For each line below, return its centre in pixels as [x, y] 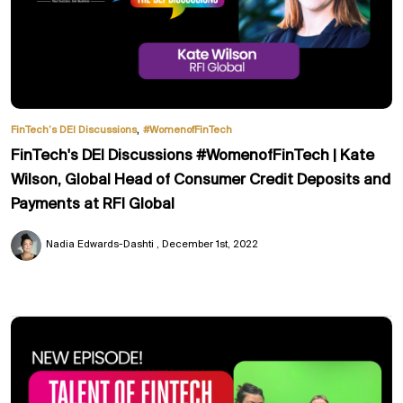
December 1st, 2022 [210, 244]
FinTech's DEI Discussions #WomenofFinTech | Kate [193, 156]
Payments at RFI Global [93, 204]
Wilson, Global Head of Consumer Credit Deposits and [201, 180]
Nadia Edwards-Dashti [101, 244]
